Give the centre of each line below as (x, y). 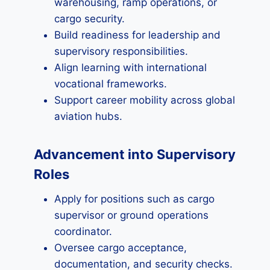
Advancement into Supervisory (135, 154)
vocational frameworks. (111, 84)
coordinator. (83, 231)
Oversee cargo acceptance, (121, 248)
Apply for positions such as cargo (134, 199)
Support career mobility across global (145, 100)
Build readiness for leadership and (137, 35)
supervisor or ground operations (131, 215)
